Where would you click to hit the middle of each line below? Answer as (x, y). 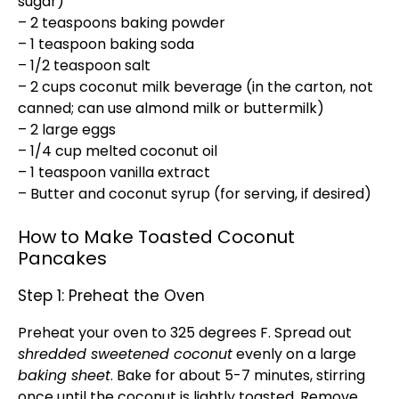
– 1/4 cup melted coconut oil (118, 151)
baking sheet (64, 375)
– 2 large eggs (67, 130)
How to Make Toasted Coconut (156, 237)
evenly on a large (294, 354)
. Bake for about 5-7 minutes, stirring (238, 375)
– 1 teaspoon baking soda (106, 44)
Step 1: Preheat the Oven (111, 296)
